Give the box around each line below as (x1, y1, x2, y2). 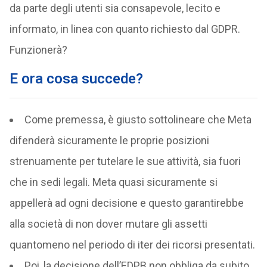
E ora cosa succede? (9, 70, 143, 87)
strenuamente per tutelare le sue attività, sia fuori (9, 155, 241, 167)
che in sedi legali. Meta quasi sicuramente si (9, 176, 218, 188)
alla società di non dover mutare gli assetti (9, 218, 207, 230)
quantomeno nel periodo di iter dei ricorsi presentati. (9, 238, 255, 251)
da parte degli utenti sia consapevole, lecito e (9, 2, 221, 14)
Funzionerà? (9, 44, 67, 56)
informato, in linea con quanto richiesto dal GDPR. (9, 23, 240, 35)
